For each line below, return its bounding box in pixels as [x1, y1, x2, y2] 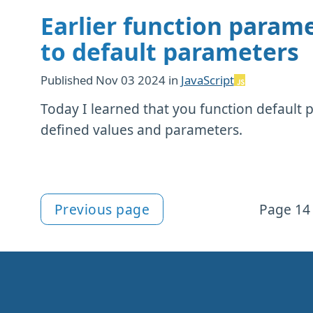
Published [40, 71, 96, 88]
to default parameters [40, 36, 299, 68]
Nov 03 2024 [95, 71, 168, 88]
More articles [40, 210, 144, 233]
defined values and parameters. [40, 119, 242, 139]
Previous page [54, 199, 150, 219]
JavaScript [180, 71, 234, 88]
